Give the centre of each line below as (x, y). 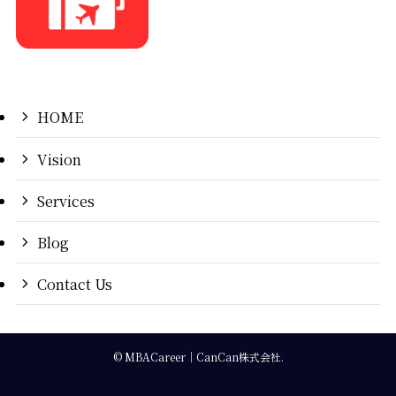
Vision (60, 159)
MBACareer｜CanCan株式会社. (202, 356)
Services (66, 200)
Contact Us (75, 284)
